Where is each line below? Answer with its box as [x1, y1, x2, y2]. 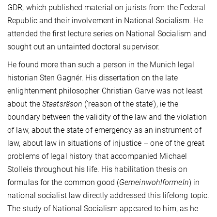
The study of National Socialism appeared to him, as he [7, 203, 199, 213]
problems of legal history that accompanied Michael [7, 151, 187, 161]
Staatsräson [42, 99, 83, 108]
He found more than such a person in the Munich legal [7, 60, 195, 69]
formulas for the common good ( [7, 177, 120, 187]
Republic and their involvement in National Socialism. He [7, 15, 203, 25]
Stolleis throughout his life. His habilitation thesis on [7, 164, 187, 174]
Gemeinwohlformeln [119, 177, 189, 187]
